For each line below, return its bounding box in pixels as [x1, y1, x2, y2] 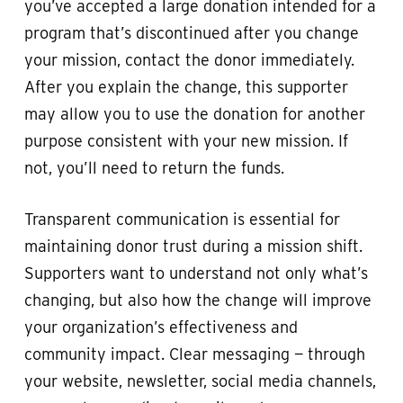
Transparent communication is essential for [23, 209, 340, 228]
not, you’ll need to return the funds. [23, 157, 284, 177]
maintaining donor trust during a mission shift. [23, 236, 363, 255]
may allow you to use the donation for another [23, 103, 365, 123]
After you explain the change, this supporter [23, 76, 348, 96]
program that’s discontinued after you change [23, 22, 359, 42]
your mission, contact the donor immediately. [23, 49, 354, 69]
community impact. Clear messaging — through [23, 344, 365, 363]
